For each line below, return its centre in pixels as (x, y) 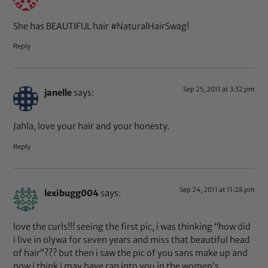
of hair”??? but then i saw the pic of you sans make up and (131, 253)
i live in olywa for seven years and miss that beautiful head (132, 240)
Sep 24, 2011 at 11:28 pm (217, 189)
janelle (58, 93)
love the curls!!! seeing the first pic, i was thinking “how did (132, 227)
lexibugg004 (72, 193)
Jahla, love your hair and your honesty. (92, 127)
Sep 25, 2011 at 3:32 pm (219, 89)
